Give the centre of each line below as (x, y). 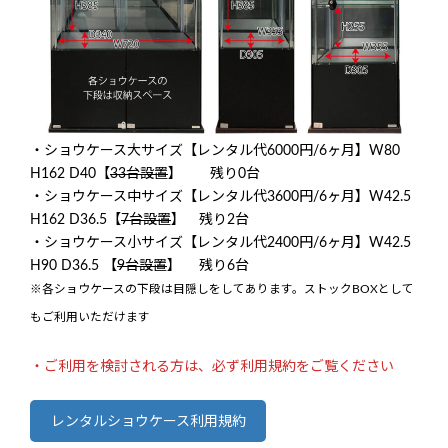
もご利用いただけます (90, 318)
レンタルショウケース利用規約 (148, 422)
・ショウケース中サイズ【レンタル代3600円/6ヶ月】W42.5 (220, 196)
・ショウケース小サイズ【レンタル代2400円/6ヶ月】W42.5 (220, 242)
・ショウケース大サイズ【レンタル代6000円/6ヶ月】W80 (215, 150)
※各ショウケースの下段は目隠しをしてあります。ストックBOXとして (222, 289)
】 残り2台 (219, 219)
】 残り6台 (208, 265)
